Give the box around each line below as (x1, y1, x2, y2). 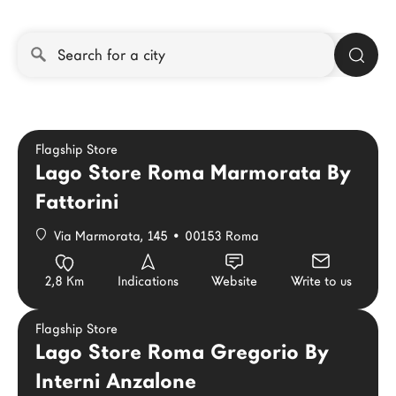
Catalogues (28, 122, 95, 140)
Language (49, 209, 113, 229)
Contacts (28, 150, 80, 168)
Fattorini (35, 188, 118, 216)
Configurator (28, 65, 102, 83)
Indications (117, 272, 179, 290)
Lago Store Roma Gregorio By (35, 339, 329, 366)
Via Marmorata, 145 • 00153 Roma (54, 227, 259, 245)
